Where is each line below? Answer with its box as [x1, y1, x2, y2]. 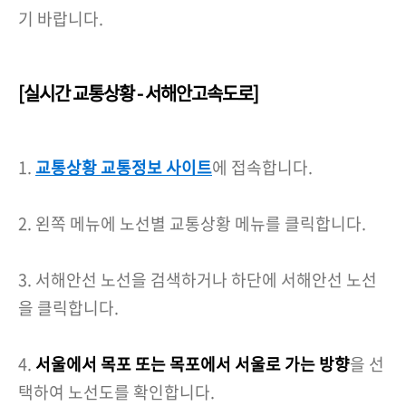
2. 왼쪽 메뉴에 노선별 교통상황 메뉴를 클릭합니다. [18, 211, 366, 237]
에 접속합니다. [212, 155, 313, 180]
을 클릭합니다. [18, 295, 119, 321]
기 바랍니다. [18, 6, 103, 32]
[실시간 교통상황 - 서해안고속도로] [18, 80, 258, 107]
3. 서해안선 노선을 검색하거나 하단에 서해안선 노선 [18, 267, 377, 293]
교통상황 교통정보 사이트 [35, 155, 212, 180]
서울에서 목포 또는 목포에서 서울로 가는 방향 [35, 352, 350, 377]
